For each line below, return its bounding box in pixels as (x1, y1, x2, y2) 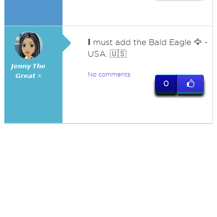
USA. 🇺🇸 (87, 49, 126, 58)
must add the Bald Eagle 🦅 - (90, 38, 208, 46)
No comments (87, 71, 130, 77)
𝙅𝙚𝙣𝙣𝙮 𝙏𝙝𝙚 (11, 62, 46, 70)
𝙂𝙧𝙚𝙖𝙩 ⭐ (15, 72, 42, 79)
